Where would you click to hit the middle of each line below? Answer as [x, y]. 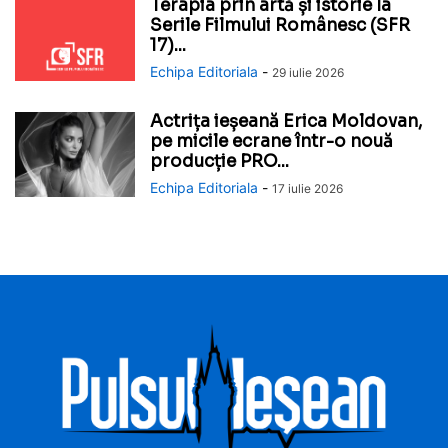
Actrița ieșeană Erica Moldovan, [286, 122]
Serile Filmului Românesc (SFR [280, 26]
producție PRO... [219, 162]
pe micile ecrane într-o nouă [271, 142]
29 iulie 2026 [308, 73]
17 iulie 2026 [307, 189]
